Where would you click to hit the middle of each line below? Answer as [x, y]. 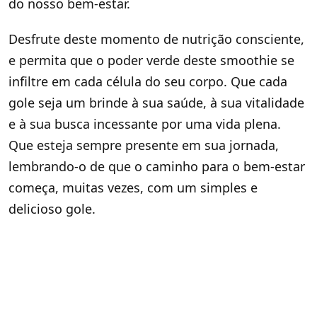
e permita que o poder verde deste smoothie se [151, 60]
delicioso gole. [52, 209]
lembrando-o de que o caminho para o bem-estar [157, 167]
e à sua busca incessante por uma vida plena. [145, 124]
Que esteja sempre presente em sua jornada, [144, 145]
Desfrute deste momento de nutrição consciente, [156, 39]
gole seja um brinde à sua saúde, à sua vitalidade [156, 103]
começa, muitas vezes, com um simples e [133, 188]
